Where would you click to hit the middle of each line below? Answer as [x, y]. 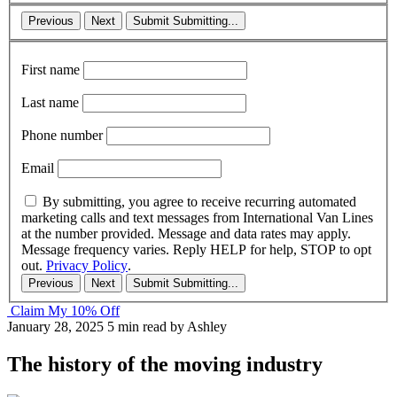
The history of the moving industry [165, 365]
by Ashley [198, 327]
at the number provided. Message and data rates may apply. [186, 234]
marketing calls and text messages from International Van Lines [197, 218]
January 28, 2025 [55, 327]
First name [51, 70]
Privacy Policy [87, 266]
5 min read [137, 327]
